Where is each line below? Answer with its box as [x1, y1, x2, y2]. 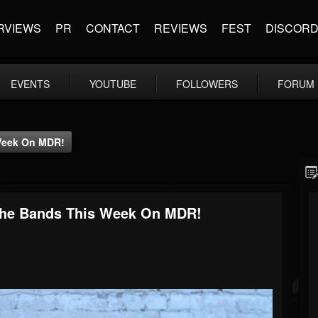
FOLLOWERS [176, 77, 238, 91]
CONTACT [86, 20, 140, 36]
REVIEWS [154, 20, 207, 36]
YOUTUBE [89, 77, 136, 91]
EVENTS [11, 77, 50, 91]
